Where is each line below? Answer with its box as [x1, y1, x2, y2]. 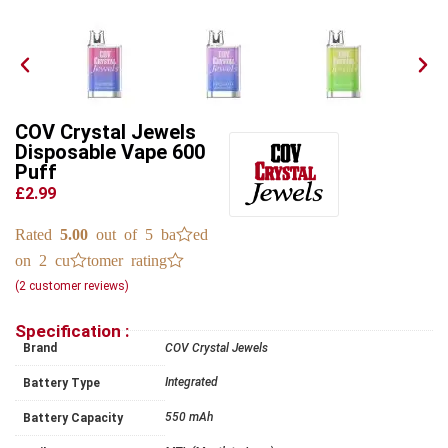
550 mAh [165, 409, 213, 424]
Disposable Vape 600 [15, 140, 205, 165]
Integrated [165, 374, 218, 389]
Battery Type [23, 375, 100, 390]
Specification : [15, 320, 129, 341]
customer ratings [47, 250, 184, 267]
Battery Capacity [23, 410, 123, 425]
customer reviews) [26, 278, 129, 293]
